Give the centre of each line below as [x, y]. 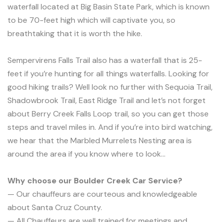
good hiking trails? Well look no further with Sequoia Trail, [110, 87]
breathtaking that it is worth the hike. [75, 33]
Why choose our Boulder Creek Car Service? [95, 181]
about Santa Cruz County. [55, 207]
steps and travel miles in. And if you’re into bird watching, [110, 127]
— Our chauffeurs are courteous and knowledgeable [102, 194]
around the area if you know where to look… [86, 154]
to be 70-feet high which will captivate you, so [91, 20]
